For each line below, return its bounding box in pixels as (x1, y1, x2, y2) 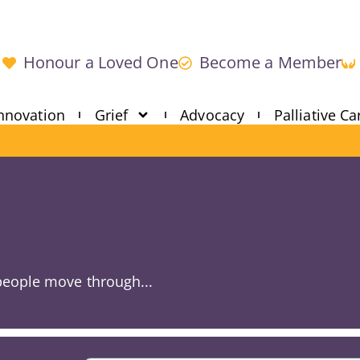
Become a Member (198, 51, 342, 73)
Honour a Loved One (23, 51, 178, 73)
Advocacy (180, 105, 244, 125)
